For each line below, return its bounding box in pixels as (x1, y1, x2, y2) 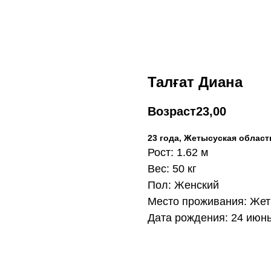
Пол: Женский (148, 179, 219, 192)
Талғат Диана (148, 74, 243, 90)
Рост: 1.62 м (148, 146, 208, 159)
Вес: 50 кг (148, 163, 197, 175)
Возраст (148, 105, 196, 119)
